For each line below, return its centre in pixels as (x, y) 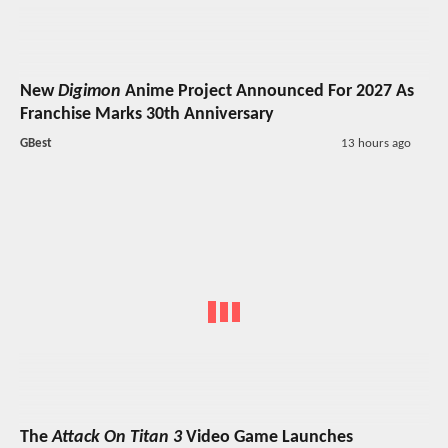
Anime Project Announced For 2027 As (267, 92)
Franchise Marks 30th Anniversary (147, 115)
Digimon (89, 92)
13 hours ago (375, 144)
